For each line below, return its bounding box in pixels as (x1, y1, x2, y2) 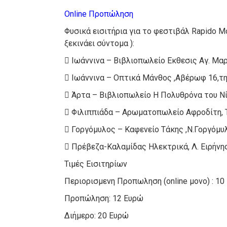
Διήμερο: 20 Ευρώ (64, 211, 129, 221)
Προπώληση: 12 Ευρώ (64, 194, 144, 204)
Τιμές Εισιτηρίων (64, 159, 128, 169)
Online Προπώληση (64, 9, 134, 19)
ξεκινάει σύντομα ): (64, 39, 135, 49)
